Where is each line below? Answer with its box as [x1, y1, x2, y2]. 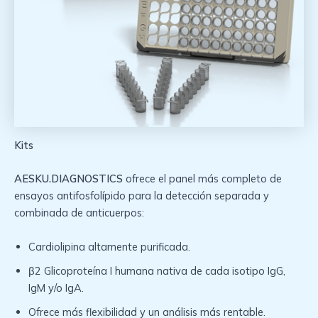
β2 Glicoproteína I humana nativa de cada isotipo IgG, [28, 263, 285, 278]
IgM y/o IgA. [28, 280, 84, 295]
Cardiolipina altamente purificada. [28, 239, 190, 253]
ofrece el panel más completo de [126, 172, 282, 186]
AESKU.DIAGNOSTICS [14, 172, 126, 186]
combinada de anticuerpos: [14, 206, 144, 220]
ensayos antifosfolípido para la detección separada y [14, 189, 269, 203]
